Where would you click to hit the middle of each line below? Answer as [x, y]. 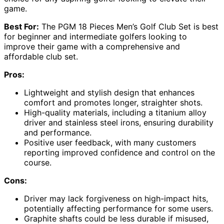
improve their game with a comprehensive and [92, 47]
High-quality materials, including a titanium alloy [115, 113]
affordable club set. [41, 57]
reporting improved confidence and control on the [119, 153]
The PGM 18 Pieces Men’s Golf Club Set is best [129, 27]
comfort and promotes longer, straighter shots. [113, 103]
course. [38, 163]
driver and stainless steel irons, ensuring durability [119, 123]
